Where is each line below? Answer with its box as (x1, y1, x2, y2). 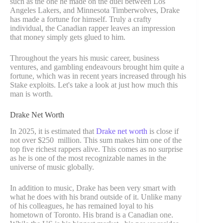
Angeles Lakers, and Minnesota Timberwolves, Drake (10, 6, 180, 15)
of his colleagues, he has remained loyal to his (10, 202, 153, 211)
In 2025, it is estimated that (10, 127, 96, 136)
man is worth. (10, 90, 57, 99)
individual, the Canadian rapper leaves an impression (10, 24, 175, 33)
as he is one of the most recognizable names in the (10, 154, 166, 163)
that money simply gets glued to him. (10, 33, 125, 42)
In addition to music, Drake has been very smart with (10, 184, 176, 193)
